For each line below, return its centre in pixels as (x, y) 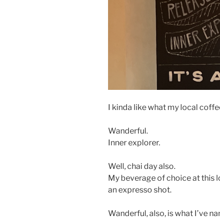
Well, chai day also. (142, 166)
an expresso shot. (140, 190)
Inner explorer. (134, 142)
